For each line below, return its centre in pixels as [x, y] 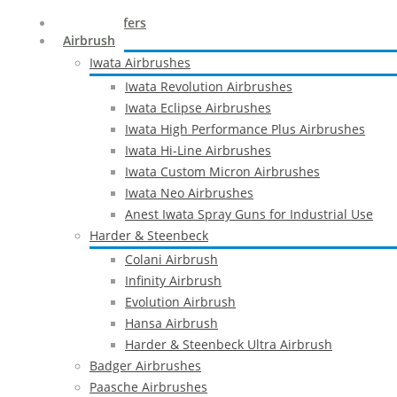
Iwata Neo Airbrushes [189, 193]
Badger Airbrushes [145, 366]
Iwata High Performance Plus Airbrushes [245, 129]
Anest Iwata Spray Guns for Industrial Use [249, 214]
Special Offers [105, 23]
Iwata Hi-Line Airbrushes [198, 150]
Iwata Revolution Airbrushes [209, 86]
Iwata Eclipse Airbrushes [198, 108]
